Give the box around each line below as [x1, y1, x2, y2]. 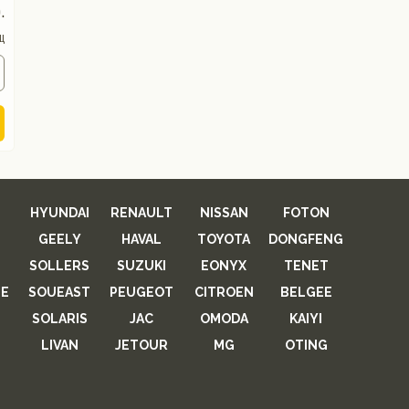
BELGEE [279, 285, 332, 299]
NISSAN [199, 205, 248, 220]
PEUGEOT [110, 285, 173, 299]
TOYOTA [197, 232, 250, 246]
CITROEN [194, 285, 254, 299]
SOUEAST [28, 285, 90, 299]
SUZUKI [117, 258, 166, 273]
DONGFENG [268, 232, 343, 246]
